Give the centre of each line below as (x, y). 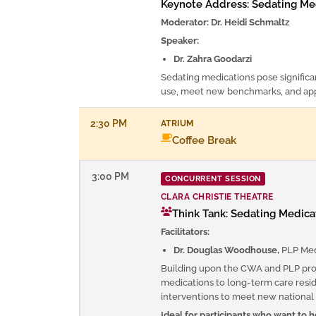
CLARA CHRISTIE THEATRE (217, 196)
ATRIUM (177, 123)
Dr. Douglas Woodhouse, (226, 250)
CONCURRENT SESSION (213, 178)
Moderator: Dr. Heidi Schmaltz (225, 22)
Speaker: (180, 40)
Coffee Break (204, 140)
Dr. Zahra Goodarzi (213, 59)
